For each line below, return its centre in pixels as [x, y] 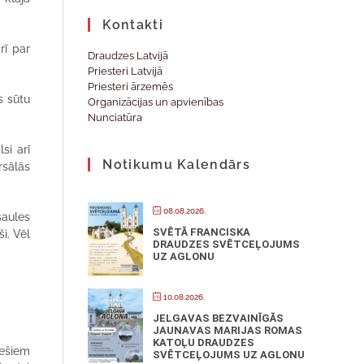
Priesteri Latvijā [126, 71]
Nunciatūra [115, 117]
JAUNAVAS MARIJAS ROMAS [228, 330]
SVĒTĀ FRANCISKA [202, 232]
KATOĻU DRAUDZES [204, 342]
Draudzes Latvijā [128, 56]
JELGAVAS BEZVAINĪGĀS [219, 318]
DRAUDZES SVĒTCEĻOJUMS [227, 244]
